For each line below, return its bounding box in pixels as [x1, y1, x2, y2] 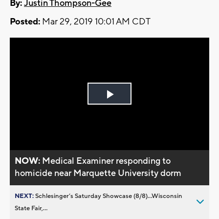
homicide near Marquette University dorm [15, 167, 182, 179]
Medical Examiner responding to [42, 155, 171, 167]
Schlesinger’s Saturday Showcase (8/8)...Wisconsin [35, 192, 182, 200]
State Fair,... [15, 204, 47, 212]
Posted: [10, 16, 40, 28]
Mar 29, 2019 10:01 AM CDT [40, 16, 151, 28]
